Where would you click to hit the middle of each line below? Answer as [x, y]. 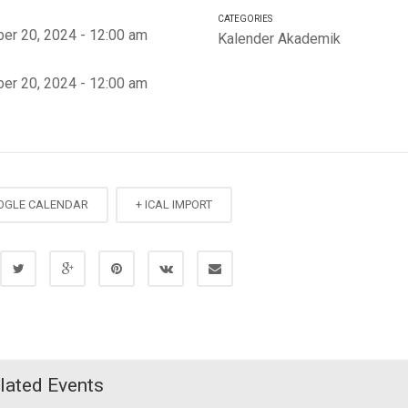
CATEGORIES [245, 19]
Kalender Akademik [279, 39]
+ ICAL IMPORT [174, 204]
